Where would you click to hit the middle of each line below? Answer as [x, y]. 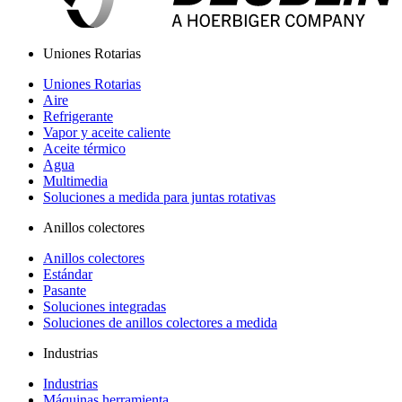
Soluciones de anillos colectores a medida [160, 323]
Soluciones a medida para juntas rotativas [159, 197]
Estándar [68, 275]
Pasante [65, 291]
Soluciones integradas [105, 307]
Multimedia [75, 181]
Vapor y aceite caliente [107, 133]
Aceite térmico [84, 149]
